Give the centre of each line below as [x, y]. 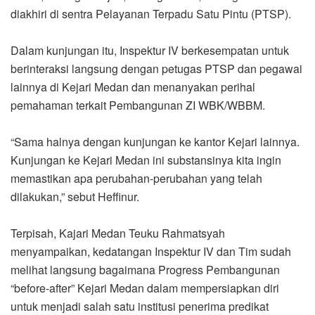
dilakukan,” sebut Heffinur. [75, 196]
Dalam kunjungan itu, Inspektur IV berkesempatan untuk [150, 50]
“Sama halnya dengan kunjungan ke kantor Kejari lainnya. [155, 141]
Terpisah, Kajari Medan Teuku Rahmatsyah [118, 233]
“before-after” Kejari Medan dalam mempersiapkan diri [145, 288]
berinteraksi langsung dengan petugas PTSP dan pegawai [156, 68]
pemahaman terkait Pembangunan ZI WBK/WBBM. [138, 105]
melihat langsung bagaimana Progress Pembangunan [145, 269]
